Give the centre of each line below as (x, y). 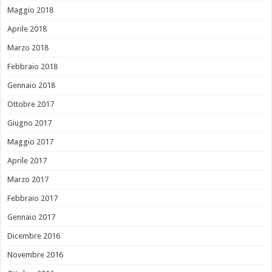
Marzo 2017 (28, 180)
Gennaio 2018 (32, 86)
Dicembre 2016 (34, 236)
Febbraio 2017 (33, 199)
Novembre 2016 (36, 255)
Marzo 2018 (28, 48)
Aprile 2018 (27, 29)
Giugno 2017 (30, 123)
